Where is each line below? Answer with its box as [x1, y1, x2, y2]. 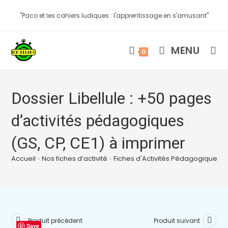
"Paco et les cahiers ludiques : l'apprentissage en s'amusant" [19, 11, 209, 20]
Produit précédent [28, 216, 83, 225]
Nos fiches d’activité [42, 154, 108, 163]
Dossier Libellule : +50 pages [11, 89, 212, 108]
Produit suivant [153, 216, 200, 225]
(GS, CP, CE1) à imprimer [11, 133, 186, 153]
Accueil [11, 154, 36, 163]
